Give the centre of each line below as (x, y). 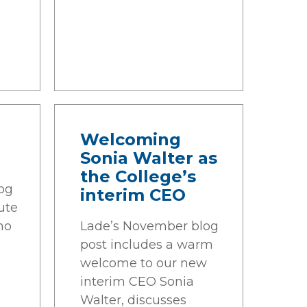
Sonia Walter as (149, 158)
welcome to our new (144, 263)
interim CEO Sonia (137, 282)
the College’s (138, 176)
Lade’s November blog (149, 226)
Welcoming (131, 139)
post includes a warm (147, 245)
